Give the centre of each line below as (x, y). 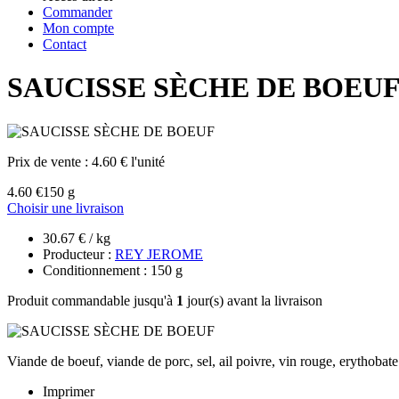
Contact (65, 44)
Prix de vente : (49, 161)
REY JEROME (159, 254)
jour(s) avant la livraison (253, 300)
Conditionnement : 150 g (113, 270)
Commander (77, 12)
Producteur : (79, 254)
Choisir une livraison (65, 208)
